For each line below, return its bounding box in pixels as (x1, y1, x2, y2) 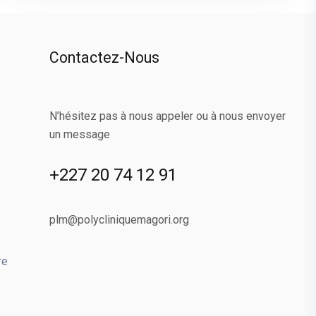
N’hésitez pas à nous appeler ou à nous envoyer (49, 109, 286, 123)
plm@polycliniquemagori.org (49, 213, 190, 226)
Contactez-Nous (49, 47, 160, 69)
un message (49, 128, 111, 141)
